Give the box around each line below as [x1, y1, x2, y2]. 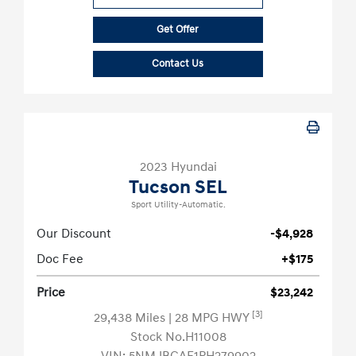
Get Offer [157, 23, 199, 37]
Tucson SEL [129, 176, 227, 200]
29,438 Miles [93, 310, 168, 327]
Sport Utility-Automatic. [130, 199, 226, 211]
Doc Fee [37, 251, 83, 268]
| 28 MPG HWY [168, 310, 252, 327]
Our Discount [37, 226, 111, 242]
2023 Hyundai [139, 159, 217, 176]
